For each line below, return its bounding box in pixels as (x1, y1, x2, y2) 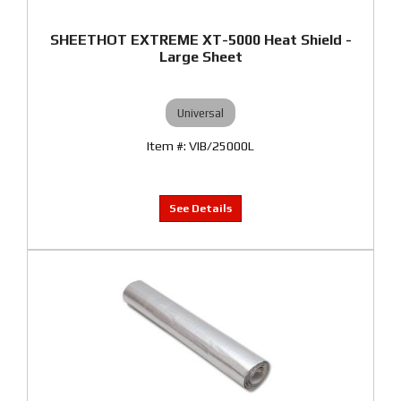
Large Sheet (158, 48, 243, 65)
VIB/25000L (189, 139, 254, 153)
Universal (177, 106, 224, 120)
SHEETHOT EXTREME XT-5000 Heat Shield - (49, 31, 352, 48)
